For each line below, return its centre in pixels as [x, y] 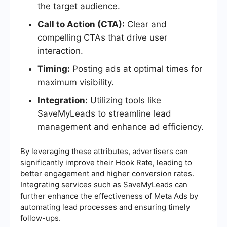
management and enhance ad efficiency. [121, 126]
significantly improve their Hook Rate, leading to [106, 162]
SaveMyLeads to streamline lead [104, 113]
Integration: [63, 100]
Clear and [146, 24]
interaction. [60, 50]
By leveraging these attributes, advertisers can [104, 151]
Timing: [54, 69]
